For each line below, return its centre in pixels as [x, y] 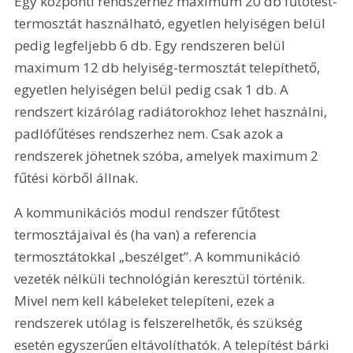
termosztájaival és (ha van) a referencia [137, 234]
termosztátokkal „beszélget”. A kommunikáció [159, 256]
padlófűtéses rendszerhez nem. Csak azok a [151, 134]
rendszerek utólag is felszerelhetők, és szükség [160, 322]
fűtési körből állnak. [78, 178]
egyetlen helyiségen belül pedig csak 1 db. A [153, 90]
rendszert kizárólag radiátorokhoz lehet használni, [173, 112]
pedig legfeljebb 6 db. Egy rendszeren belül [152, 46]
